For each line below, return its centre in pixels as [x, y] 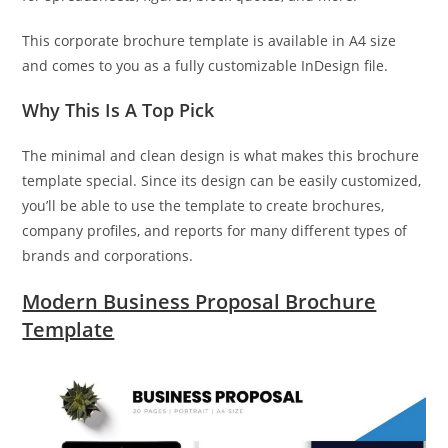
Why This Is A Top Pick [118, 109]
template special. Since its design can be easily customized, [222, 180]
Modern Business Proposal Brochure [199, 301]
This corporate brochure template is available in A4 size [209, 40]
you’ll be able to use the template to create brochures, [203, 205]
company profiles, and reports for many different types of [215, 230]
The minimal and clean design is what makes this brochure [221, 155]
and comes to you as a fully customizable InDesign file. [205, 65]
